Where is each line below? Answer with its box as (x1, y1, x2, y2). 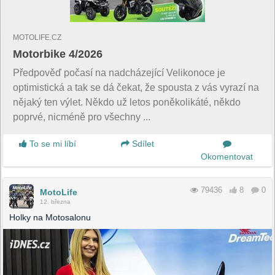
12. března (40, 198, 71, 205)
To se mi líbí (27, 138, 77, 149)
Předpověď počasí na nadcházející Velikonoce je (13, 67, 225, 78)
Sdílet (129, 138, 154, 149)
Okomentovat (201, 151, 254, 161)
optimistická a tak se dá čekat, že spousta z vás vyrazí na (13, 82, 259, 93)
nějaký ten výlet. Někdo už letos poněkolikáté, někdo (13, 96, 241, 107)
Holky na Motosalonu (9, 212, 91, 222)
